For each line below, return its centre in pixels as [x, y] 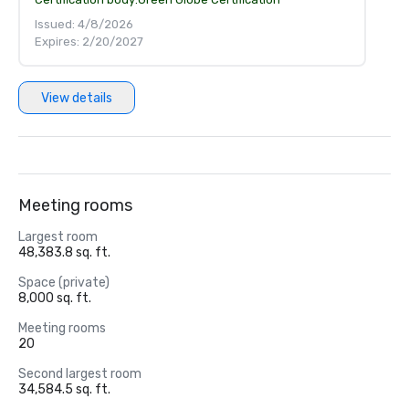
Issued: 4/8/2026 [84, 24]
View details [77, 98]
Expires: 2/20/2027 [89, 42]
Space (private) [64, 283]
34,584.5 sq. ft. [64, 389]
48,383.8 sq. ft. [64, 252]
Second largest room [80, 374]
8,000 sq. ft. [55, 298]
